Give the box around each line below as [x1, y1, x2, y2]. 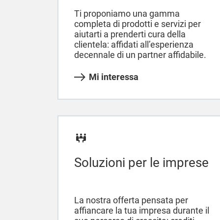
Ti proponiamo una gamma [74, 8, 180, 19]
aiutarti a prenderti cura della [74, 29, 186, 40]
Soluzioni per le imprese [74, 155, 209, 170]
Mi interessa [89, 72, 138, 82]
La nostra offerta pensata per [74, 195, 188, 206]
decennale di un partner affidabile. [74, 50, 206, 60]
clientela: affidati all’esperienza [74, 39, 193, 50]
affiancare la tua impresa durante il [74, 205, 209, 216]
